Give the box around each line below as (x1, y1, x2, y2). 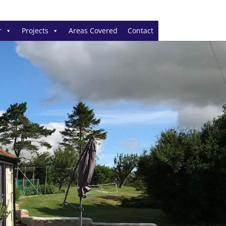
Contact (127, 26, 153, 35)
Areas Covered (68, 26, 118, 35)
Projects (21, 26, 48, 35)
